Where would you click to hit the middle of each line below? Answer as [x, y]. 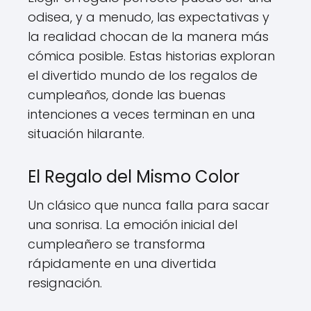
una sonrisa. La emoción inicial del [133, 224]
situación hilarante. [86, 133]
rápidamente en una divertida [122, 263]
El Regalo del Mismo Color [134, 176]
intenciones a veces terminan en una [142, 114]
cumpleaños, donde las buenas [127, 94]
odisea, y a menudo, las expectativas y [149, 17]
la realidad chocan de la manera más [148, 36]
